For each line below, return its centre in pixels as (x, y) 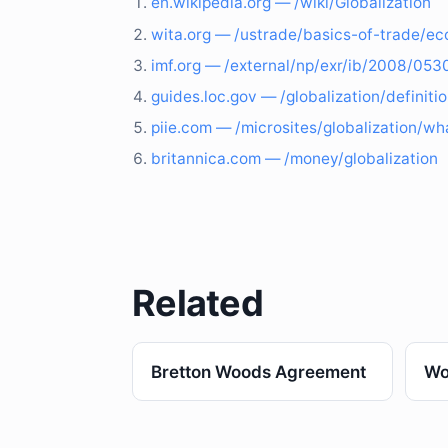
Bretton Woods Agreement (258, 371)
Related (197, 303)
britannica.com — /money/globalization (295, 159)
